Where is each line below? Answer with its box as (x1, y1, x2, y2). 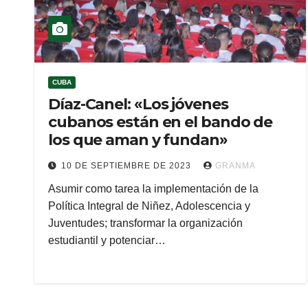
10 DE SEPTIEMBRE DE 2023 (61, 161, 194, 170)
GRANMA (215, 161, 256, 170)
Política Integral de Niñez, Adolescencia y (48, 200, 250, 212)
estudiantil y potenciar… (48, 234, 166, 246)
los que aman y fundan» (48, 131, 228, 149)
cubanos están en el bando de (48, 113, 273, 131)
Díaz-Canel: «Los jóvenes (48, 95, 228, 113)
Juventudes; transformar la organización (48, 217, 243, 229)
